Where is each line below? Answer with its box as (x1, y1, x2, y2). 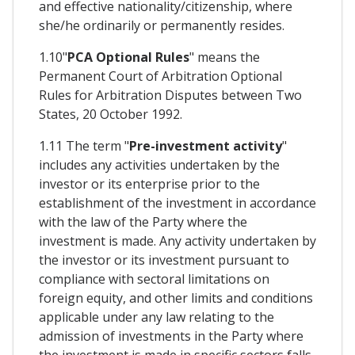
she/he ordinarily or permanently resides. (39, 16, 284, 34)
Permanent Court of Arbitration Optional (39, 67, 282, 85)
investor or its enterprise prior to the (39, 174, 260, 193)
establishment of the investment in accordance (39, 193, 316, 212)
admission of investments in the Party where (39, 326, 303, 345)
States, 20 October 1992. (39, 105, 182, 123)
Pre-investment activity (129, 136, 282, 155)
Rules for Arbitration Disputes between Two (39, 86, 302, 104)
